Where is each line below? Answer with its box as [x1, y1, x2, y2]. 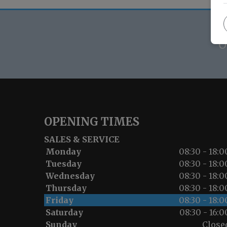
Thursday [46, 183, 87, 194]
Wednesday [46, 171, 95, 181]
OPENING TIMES [44, 115, 139, 129]
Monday [46, 146, 81, 157]
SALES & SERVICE [44, 134, 120, 145]
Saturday [46, 207, 83, 218]
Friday [46, 195, 73, 206]
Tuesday [46, 159, 82, 169]
